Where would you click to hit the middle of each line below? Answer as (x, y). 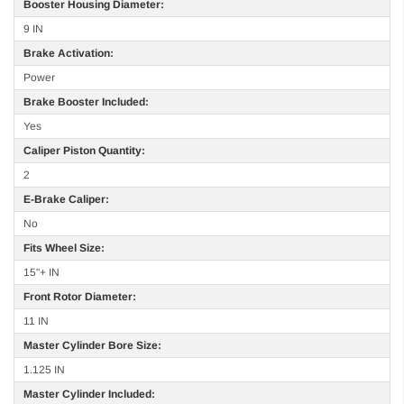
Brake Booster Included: (86, 102)
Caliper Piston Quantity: (84, 151)
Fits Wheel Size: (64, 248)
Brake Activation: (69, 54)
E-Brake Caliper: (66, 200)
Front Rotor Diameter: (80, 297)
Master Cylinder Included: (89, 395)
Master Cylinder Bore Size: (92, 346)
